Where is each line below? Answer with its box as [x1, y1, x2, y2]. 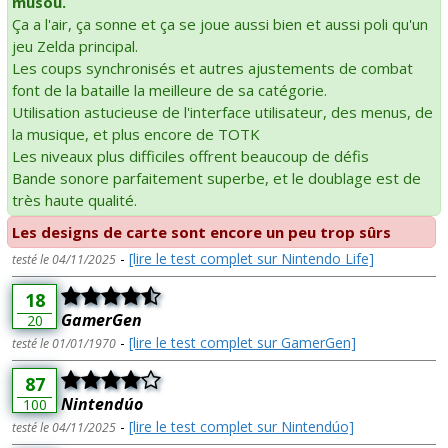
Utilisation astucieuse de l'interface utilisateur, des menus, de [12, 101, 433, 122]
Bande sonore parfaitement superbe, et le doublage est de [12, 167, 421, 188]
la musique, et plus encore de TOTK [12, 123, 260, 144]
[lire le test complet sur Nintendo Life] [129, 248, 374, 268]
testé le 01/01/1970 [12, 334, 116, 352]
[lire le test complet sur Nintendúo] [129, 416, 354, 436]
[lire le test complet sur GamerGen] [129, 332, 356, 352]
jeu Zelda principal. [12, 35, 138, 56]
